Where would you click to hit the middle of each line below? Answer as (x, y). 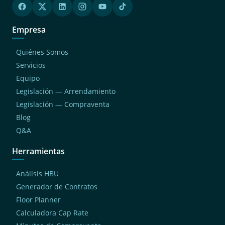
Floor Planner (38, 199)
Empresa (29, 29)
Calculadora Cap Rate (52, 212)
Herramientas (38, 151)
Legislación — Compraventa (63, 104)
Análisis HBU (37, 173)
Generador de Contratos (57, 186)
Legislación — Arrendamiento (66, 91)
